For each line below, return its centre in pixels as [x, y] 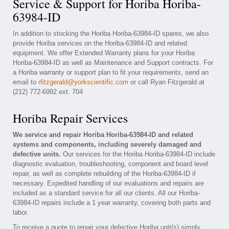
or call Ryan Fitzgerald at [166, 82]
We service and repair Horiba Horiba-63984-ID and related [103, 135]
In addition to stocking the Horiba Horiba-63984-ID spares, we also [111, 33]
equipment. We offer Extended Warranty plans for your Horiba [104, 53]
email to [26, 82]
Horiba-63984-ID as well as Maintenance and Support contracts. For [113, 63]
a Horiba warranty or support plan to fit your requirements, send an [111, 72]
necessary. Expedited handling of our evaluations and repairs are [108, 183]
